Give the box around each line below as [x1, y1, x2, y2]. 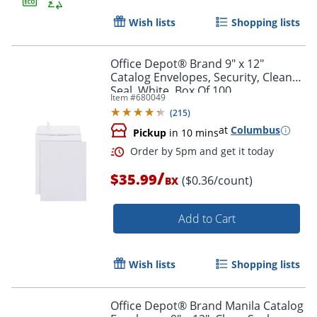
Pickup [133, 126, 166, 140]
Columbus [231, 123, 280, 137]
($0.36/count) [182, 173, 253, 189]
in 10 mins [166, 126, 219, 140]
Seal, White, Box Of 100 [110, 83, 231, 99]
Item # [110, 91, 136, 104]
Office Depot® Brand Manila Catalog [110, 298, 304, 314]
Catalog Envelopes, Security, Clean [110, 69, 292, 86]
